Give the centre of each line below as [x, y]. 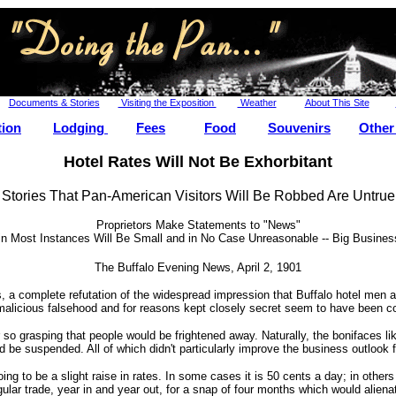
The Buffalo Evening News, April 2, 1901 [198, 268]
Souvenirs [299, 128]
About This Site [337, 103]
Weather [257, 103]
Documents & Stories [54, 103]
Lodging [80, 128]
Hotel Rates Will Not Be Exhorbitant [198, 161]
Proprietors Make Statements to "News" [198, 225]
